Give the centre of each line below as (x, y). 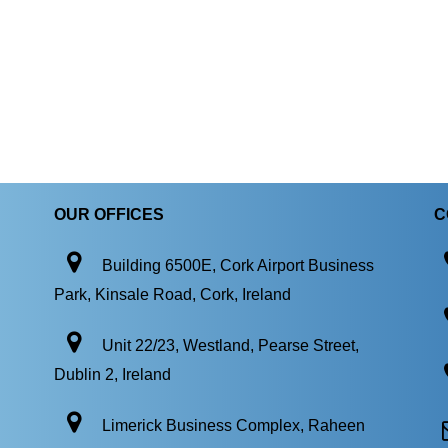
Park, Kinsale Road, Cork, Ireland (172, 295)
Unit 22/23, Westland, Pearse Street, (230, 346)
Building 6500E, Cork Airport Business (238, 266)
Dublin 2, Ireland (112, 375)
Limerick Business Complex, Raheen (233, 426)
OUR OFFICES (109, 215)
